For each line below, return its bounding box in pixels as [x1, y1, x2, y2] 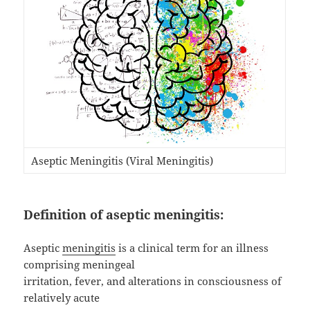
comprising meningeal [24, 257, 136, 271]
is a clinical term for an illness [116, 240, 269, 255]
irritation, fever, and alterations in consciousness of [24, 273, 282, 288]
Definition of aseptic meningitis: [24, 206, 224, 223]
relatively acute [24, 290, 100, 304]
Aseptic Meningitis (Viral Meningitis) [28, 153, 214, 167]
